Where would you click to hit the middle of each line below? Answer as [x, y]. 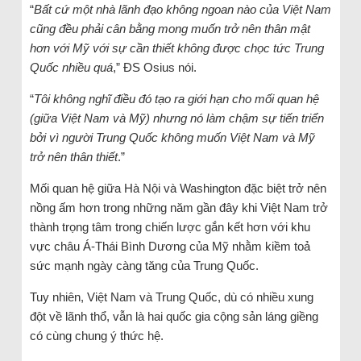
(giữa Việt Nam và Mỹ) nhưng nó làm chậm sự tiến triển [176, 118]
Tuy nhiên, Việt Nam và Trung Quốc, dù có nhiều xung [171, 297]
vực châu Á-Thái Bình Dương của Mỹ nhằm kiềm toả [170, 247]
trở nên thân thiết [73, 157]
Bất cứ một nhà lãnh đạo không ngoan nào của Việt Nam [182, 10]
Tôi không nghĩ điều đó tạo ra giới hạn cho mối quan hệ [176, 99]
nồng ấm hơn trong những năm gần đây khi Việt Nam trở [178, 208]
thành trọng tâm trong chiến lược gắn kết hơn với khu [170, 227]
